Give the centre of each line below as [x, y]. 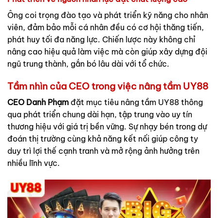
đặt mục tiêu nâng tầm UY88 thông [136, 102]
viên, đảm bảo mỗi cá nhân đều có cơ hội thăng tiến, [106, 27]
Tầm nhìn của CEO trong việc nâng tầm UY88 [108, 86]
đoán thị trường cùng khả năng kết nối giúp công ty [103, 139]
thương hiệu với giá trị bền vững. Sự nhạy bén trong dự [107, 127]
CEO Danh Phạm [38, 102]
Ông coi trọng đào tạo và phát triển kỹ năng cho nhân [108, 15]
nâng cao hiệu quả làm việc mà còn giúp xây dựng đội [107, 51]
